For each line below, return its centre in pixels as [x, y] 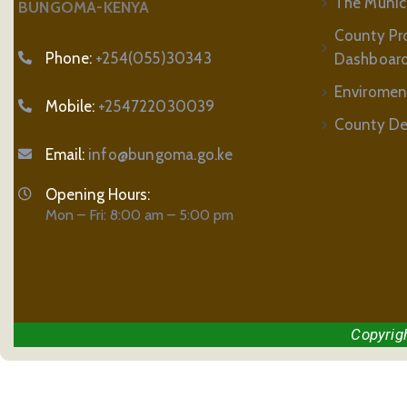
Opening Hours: [98, 194]
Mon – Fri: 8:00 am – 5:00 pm [139, 214]
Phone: [70, 58]
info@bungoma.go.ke [161, 154]
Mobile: [72, 106]
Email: [67, 154]
